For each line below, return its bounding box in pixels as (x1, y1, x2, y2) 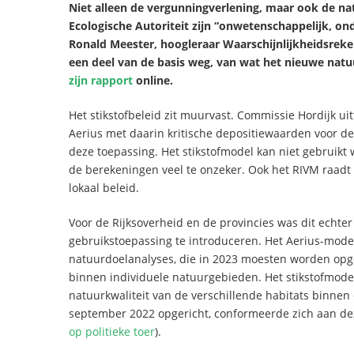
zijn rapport (69, 73, 133, 88)
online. (133, 73, 173, 88)
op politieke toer (69, 324, 155, 339)
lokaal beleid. (69, 180, 139, 195)
